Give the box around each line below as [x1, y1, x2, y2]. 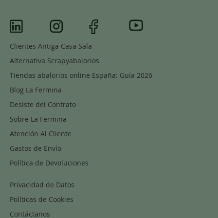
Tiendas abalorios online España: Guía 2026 [10, 70, 152, 80]
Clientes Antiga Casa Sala [10, 41, 92, 51]
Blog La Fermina [10, 85, 62, 94]
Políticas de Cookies [10, 194, 73, 204]
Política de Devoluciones [10, 158, 89, 167]
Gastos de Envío [10, 143, 61, 153]
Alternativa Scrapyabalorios [10, 55, 99, 65]
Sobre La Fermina [10, 114, 67, 124]
